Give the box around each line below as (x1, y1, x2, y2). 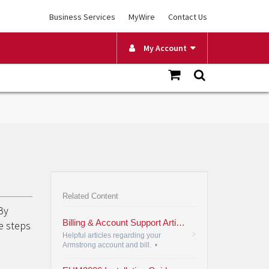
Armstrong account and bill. (62, 241, 153, 249)
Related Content (62, 192, 118, 201)
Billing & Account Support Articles (175, 217, 185, 228)
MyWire (128, 11, 155, 22)
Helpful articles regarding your (62, 231, 161, 240)
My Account (138, 43, 187, 53)
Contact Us (168, 11, 207, 22)
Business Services (49, 11, 115, 22)
